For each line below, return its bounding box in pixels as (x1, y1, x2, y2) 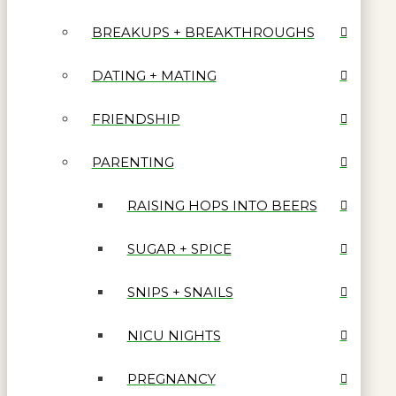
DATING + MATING (91, 66, 217, 84)
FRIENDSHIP (91, 110, 180, 127)
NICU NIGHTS (126, 326, 221, 344)
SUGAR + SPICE (126, 240, 232, 257)
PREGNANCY (126, 369, 216, 387)
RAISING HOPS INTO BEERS (126, 196, 317, 214)
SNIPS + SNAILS (126, 283, 233, 301)
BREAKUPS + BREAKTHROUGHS (91, 23, 315, 41)
